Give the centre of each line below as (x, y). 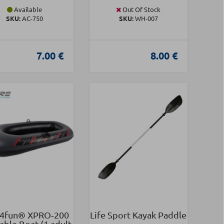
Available (27, 9)
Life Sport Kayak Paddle (138, 215)
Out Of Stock (141, 9)
